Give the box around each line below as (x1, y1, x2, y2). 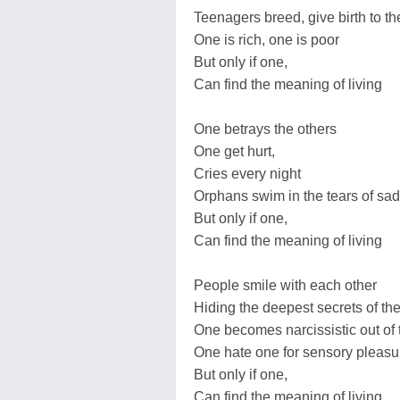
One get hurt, (194, 143, 275, 159)
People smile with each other (194, 277, 377, 293)
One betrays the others (194, 121, 337, 137)
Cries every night (194, 165, 301, 181)
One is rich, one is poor (194, 31, 339, 47)
